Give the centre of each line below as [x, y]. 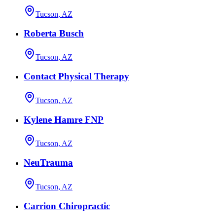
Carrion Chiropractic [67, 206]
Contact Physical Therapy [76, 76]
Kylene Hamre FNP [64, 119]
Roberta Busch [54, 33]
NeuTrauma [48, 163]
